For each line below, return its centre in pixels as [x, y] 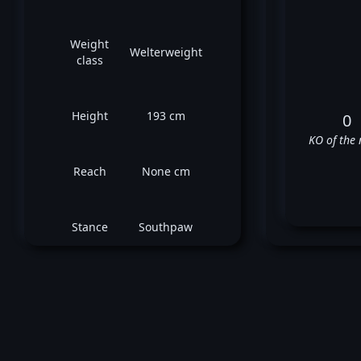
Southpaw [166, 227]
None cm [166, 171]
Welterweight [166, 52]
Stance [89, 227]
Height [89, 116]
